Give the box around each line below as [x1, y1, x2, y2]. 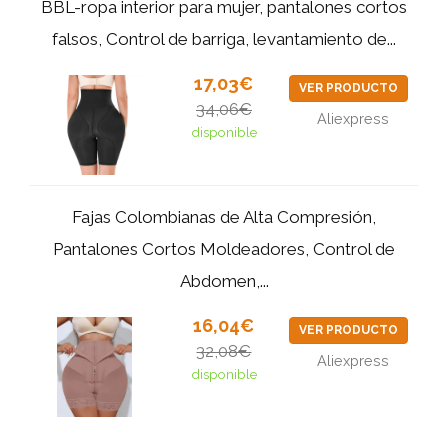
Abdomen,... [179, 271, 269, 291]
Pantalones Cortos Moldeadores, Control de [53, 239, 395, 259]
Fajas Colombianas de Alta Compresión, [72, 207, 376, 227]
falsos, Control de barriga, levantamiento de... [52, 29, 396, 49]
